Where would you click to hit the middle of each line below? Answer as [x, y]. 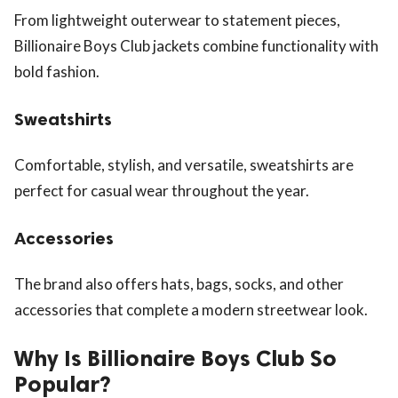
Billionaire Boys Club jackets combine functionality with [196, 45]
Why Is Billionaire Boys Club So [175, 358]
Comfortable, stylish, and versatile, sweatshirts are [184, 164]
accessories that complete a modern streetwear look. [191, 309]
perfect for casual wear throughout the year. [162, 190]
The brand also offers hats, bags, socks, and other [179, 283]
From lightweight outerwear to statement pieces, [177, 20]
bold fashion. [57, 71]
